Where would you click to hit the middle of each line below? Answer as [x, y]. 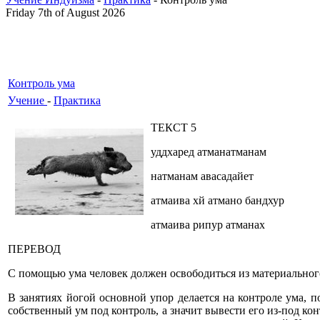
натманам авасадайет [202, 176]
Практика [77, 100]
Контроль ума [41, 83]
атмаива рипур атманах [208, 225]
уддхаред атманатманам [209, 152]
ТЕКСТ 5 [174, 127]
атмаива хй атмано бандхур [217, 200]
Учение [27, 100]
